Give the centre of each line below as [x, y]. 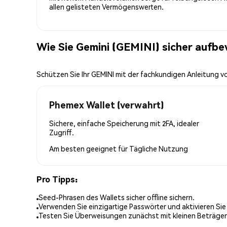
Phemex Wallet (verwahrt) [106, 104]
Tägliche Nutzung [159, 148]
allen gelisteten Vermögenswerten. [106, 6]
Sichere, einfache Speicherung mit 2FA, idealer [124, 123]
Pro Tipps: [57, 179]
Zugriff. [62, 132]
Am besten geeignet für [89, 148]
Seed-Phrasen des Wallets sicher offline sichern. [117, 197]
